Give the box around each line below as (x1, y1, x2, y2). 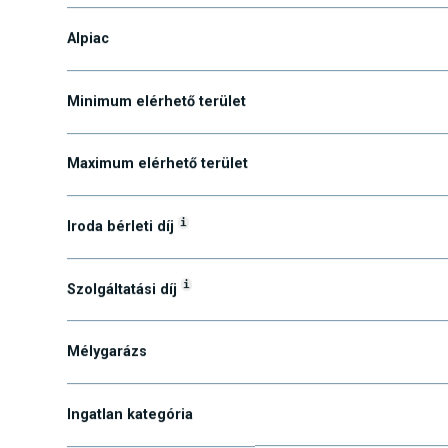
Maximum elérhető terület (67, 187, 249, 205)
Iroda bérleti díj (67, 250, 179, 268)
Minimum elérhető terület (67, 125, 247, 143)
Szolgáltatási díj (67, 313, 182, 331)
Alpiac (67, 62, 110, 80)
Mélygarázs (67, 375, 148, 393)
